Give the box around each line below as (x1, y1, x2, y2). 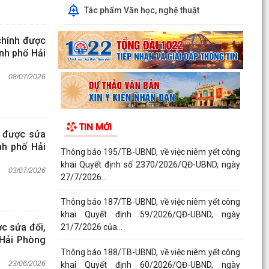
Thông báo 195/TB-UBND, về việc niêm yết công (60, 147, 240, 157)
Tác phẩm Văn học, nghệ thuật (83, 5, 199, 15)
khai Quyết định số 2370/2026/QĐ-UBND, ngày (60, 159, 240, 169)
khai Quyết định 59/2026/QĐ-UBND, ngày (60, 210, 240, 220)
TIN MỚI (78, 122, 112, 133)
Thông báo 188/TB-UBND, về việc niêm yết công (60, 247, 240, 258)
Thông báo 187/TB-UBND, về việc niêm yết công (60, 197, 240, 207)
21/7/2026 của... (60, 222, 122, 232)
